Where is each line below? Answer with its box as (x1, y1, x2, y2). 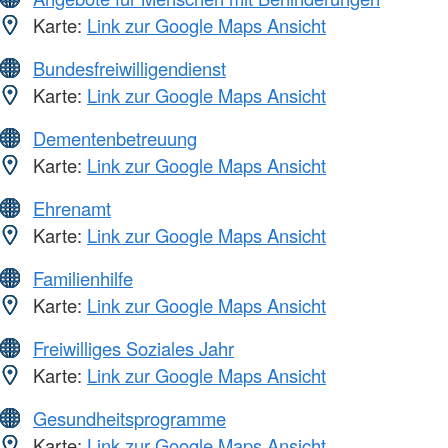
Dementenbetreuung (33, 125, 197, 152)
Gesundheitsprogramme (33, 405, 226, 432)
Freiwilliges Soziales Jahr (33, 335, 234, 362)
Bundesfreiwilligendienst (33, 55, 226, 82)
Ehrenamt (33, 195, 111, 222)
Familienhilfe (33, 265, 133, 292)
